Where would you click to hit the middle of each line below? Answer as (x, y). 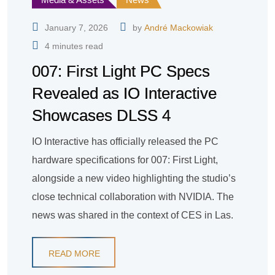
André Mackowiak (179, 27)
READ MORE (74, 253)
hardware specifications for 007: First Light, (125, 160)
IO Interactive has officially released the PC (125, 141)
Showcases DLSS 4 (101, 115)
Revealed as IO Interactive (124, 93)
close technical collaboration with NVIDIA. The (133, 196)
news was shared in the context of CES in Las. (133, 215)
